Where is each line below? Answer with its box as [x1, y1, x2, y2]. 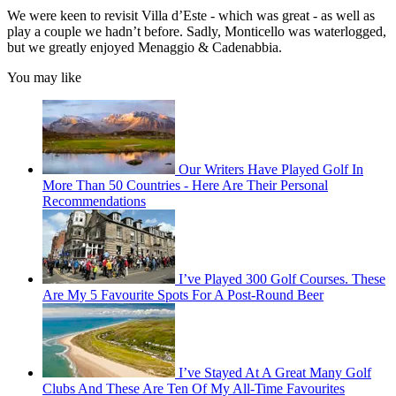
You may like [7, 69, 81, 85]
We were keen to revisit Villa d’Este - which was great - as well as [7, 7, 375, 23]
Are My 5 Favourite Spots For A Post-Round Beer [42, 286, 324, 302]
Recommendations [42, 193, 146, 209]
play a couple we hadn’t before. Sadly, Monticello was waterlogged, [7, 23, 386, 39]
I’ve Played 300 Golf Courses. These [179, 270, 385, 286]
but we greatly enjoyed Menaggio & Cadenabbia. [7, 39, 282, 55]
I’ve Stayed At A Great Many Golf [179, 364, 371, 380]
